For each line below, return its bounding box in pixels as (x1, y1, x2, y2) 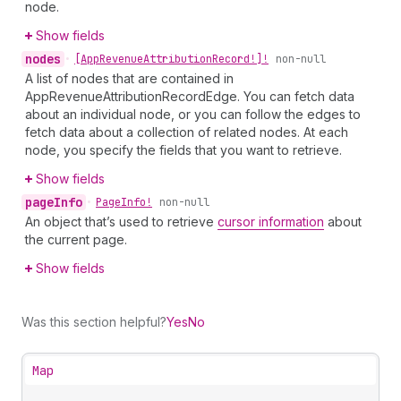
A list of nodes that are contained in (25, 71, 234, 86)
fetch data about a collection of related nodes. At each (25, 124, 348, 140)
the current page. (25, 232, 127, 247)
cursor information (218, 214, 324, 229)
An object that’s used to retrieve (25, 214, 218, 229)
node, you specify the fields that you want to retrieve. (25, 142, 342, 158)
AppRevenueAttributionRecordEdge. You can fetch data (25, 89, 354, 104)
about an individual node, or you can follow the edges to (25, 107, 361, 122)
